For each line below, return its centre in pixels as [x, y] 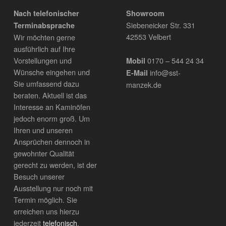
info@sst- [164, 72]
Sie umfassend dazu [46, 84]
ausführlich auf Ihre [44, 49]
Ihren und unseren [43, 130]
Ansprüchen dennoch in [51, 142]
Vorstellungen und [42, 61]
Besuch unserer [39, 177]
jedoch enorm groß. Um [51, 119]
